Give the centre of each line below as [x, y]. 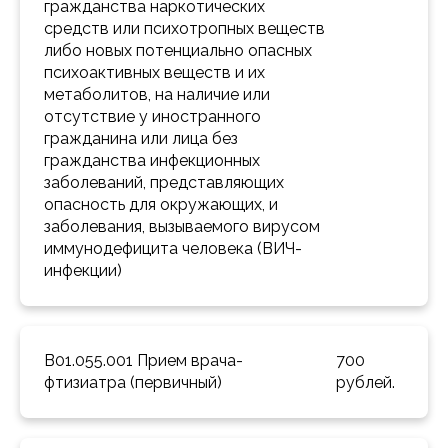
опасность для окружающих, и [161, 205]
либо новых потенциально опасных [178, 51]
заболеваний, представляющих [164, 183]
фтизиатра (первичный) [135, 383]
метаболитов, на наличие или [157, 95]
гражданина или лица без [141, 139]
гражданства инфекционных [152, 161]
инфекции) [85, 271]
